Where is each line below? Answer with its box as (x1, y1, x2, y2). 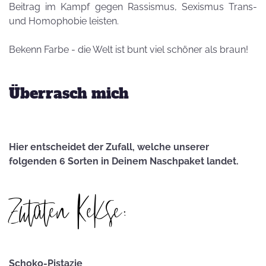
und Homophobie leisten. (9, 15, 119, 27)
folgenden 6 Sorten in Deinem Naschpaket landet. (9, 156, 239, 167)
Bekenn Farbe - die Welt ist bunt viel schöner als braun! (9, 44, 248, 55)
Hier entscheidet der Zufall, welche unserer (9, 141, 209, 153)
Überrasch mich (9, 84, 129, 103)
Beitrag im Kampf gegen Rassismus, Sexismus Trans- (9, 1, 257, 12)
